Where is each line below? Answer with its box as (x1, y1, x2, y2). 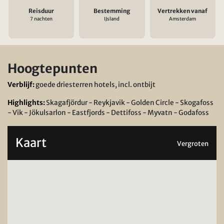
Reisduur (28, 7, 54, 15)
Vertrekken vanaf (157, 7, 208, 15)
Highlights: (7, 98, 46, 107)
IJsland (104, 16, 120, 22)
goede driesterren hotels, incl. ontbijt (35, 80, 155, 89)
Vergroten (177, 139, 208, 148)
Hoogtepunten (7, 60, 97, 77)
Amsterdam (169, 16, 196, 22)
